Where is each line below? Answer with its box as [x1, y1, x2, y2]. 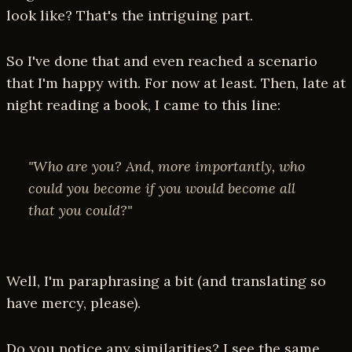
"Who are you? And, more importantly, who [28, 157, 305, 176]
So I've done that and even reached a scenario [6, 52, 317, 71]
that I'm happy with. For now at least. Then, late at [6, 74, 346, 93]
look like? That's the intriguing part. [6, 6, 253, 25]
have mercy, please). [6, 294, 141, 313]
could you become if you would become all [28, 179, 295, 198]
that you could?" [28, 201, 132, 220]
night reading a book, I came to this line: [6, 96, 280, 115]
